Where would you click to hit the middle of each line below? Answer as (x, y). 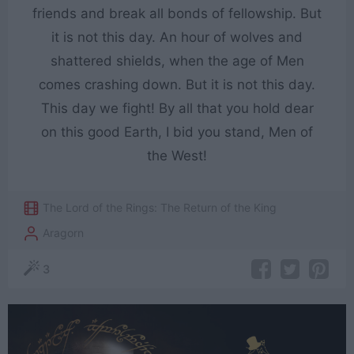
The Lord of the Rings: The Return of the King (160, 208)
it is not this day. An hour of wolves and (177, 38)
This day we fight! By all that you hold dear (177, 109)
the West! (177, 156)
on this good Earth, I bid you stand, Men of (177, 132)
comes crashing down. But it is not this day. (177, 85)
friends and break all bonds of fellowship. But (177, 14)
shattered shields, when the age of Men (177, 61)
